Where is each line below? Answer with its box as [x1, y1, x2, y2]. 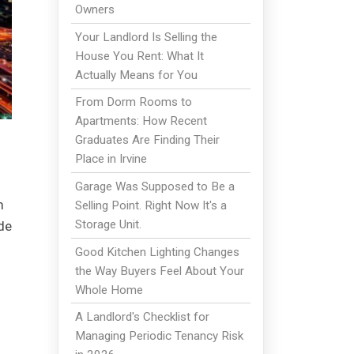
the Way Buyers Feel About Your [74, 263, 244, 278]
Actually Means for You [74, 67, 198, 82]
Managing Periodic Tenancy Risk [74, 329, 243, 344]
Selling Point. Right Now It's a [74, 198, 227, 213]
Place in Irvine [74, 152, 147, 167]
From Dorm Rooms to [74, 95, 192, 110]
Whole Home [74, 282, 143, 297]
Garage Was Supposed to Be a [74, 179, 235, 194]
